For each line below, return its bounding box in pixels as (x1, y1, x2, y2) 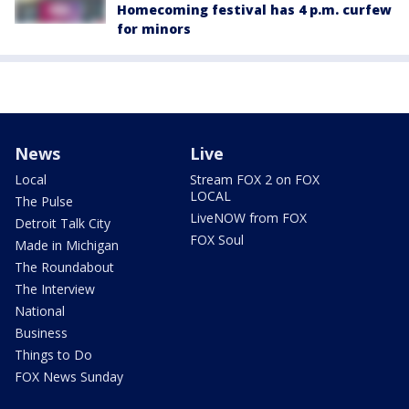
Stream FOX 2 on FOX (190, 170, 320, 188)
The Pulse (15, 192, 73, 210)
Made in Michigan (15, 236, 119, 254)
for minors (117, 19, 191, 37)
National (15, 301, 65, 320)
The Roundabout (15, 257, 114, 276)
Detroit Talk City (15, 214, 110, 232)
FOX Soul (190, 230, 244, 248)
